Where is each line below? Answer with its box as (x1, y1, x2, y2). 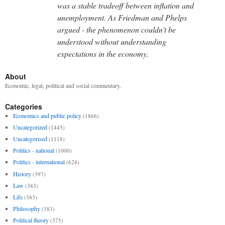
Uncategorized (13, 123, 47, 131)
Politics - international (13, 158, 65, 166)
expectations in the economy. (57, 48, 149, 59)
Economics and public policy (13, 111, 81, 120)
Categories (5, 101, 42, 111)
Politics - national (13, 146, 54, 155)
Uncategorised (13, 135, 47, 143)
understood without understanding (57, 36, 166, 47)
